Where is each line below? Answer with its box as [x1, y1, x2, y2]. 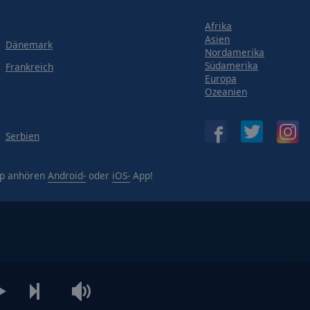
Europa [205, 71, 237, 85]
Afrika [205, 19, 232, 33]
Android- [48, 169, 86, 182]
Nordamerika [205, 45, 264, 59]
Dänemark [5, 37, 53, 51]
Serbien [5, 129, 39, 143]
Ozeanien [205, 84, 247, 98]
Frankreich [5, 60, 53, 74]
